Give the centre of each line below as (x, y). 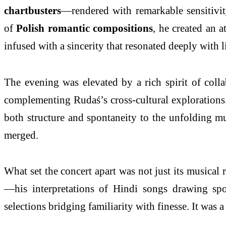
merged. (21, 135)
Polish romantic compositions (85, 28)
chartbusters (33, 10)
